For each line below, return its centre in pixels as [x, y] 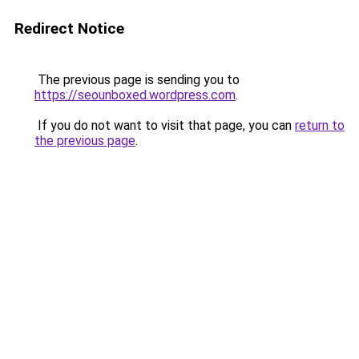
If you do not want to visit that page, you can [165, 125]
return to [320, 125]
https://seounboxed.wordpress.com [135, 95]
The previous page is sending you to [137, 80]
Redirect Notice [69, 28]
